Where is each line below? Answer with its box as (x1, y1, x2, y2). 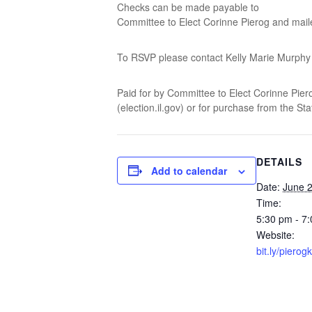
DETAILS (256, 154, 302, 169)
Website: (256, 227, 295, 242)
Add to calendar (151, 163, 227, 178)
